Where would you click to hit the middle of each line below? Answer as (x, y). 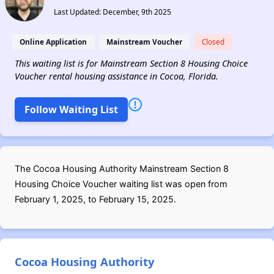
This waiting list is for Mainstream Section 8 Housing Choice (131, 63)
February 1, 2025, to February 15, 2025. (95, 199)
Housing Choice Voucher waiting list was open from (121, 184)
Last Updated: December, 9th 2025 (113, 12)
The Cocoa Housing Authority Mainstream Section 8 (122, 168)
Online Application (53, 42)
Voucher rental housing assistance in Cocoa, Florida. (117, 76)
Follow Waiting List (71, 109)
